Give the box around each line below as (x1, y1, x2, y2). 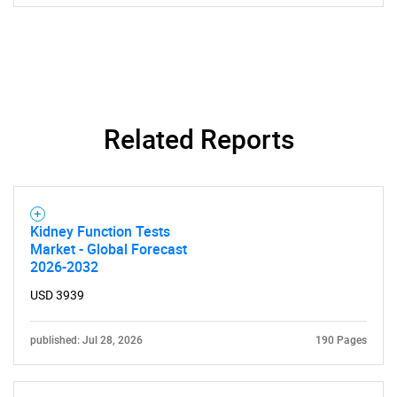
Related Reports (103, 121, 294, 157)
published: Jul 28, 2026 (30, 334, 143, 346)
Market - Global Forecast (30, 239, 187, 259)
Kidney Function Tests (30, 222, 170, 241)
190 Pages (315, 334, 367, 346)
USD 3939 (30, 288, 84, 302)
